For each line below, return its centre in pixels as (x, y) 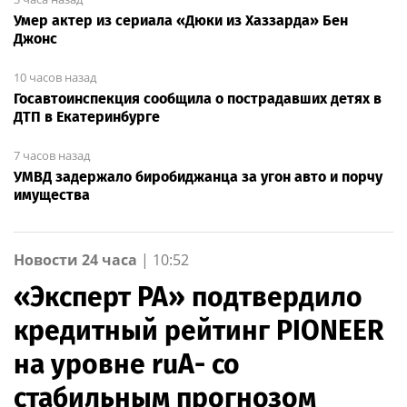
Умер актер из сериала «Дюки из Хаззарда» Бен (181, 20)
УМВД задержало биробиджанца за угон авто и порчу (198, 176)
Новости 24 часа (75, 259)
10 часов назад (55, 77)
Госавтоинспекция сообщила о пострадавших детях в (198, 98)
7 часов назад (52, 155)
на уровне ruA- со (127, 364)
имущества (52, 194)
